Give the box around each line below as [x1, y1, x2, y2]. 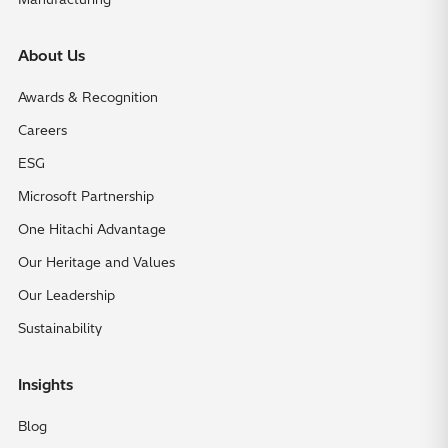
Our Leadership [18, 286, 115, 303]
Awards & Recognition [18, 88, 158, 105]
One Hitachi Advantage [18, 220, 166, 237]
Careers [18, 121, 67, 138]
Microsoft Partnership [18, 187, 154, 204]
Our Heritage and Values [18, 253, 175, 270]
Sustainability [18, 319, 102, 336]
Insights [18, 374, 73, 394]
